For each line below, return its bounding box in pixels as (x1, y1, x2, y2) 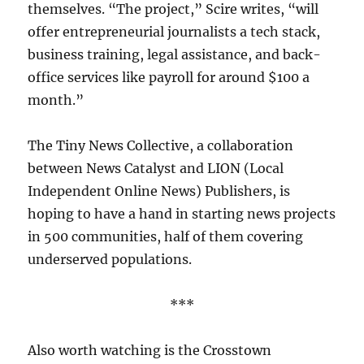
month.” (28, 92, 84, 109)
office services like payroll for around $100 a (28, 69, 310, 86)
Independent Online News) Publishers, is (28, 183, 291, 200)
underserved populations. (28, 251, 193, 268)
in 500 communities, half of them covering (28, 228, 304, 245)
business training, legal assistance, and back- (28, 46, 322, 63)
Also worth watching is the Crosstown (28, 342, 272, 359)
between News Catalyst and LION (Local (28, 160, 284, 177)
